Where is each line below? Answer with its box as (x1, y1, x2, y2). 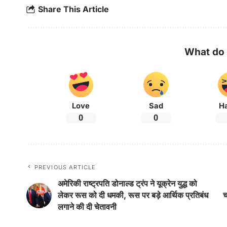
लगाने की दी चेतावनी (58, 202, 117, 212)
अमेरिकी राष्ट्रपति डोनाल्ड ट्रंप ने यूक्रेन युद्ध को (58, 178, 197, 189)
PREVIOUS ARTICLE (34, 164, 96, 171)
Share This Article (38, 4, 109, 14)
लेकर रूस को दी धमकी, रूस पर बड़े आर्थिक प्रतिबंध (58, 190, 208, 201)
